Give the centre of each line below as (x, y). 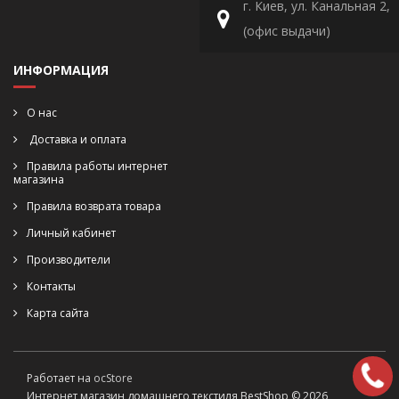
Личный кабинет (71, 233)
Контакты (51, 286)
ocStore (113, 378)
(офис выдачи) (287, 31)
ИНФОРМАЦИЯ (61, 70)
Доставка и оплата (77, 139)
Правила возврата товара (94, 206)
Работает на (60, 378)
